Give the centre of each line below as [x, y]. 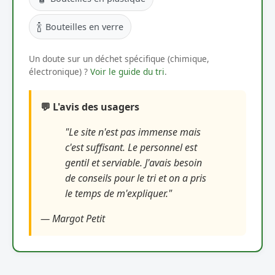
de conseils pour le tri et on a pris [136, 178]
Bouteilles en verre [84, 26]
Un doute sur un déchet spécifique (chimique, [119, 58]
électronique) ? [60, 71]
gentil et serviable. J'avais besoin [134, 162]
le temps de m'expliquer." [118, 193]
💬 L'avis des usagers [90, 107]
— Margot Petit [73, 218]
